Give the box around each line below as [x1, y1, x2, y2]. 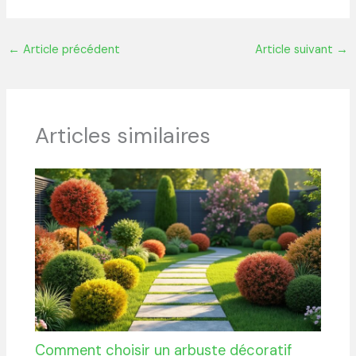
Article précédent [19, 41, 120, 57]
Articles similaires [35, 121, 211, 149]
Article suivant [255, 41, 337, 57]
